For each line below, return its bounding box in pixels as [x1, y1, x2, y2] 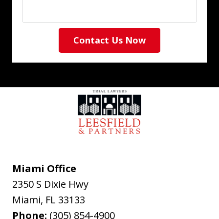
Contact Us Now [73, 34, 146, 46]
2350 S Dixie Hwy [12, 177, 88, 191]
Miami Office [12, 162, 76, 175]
